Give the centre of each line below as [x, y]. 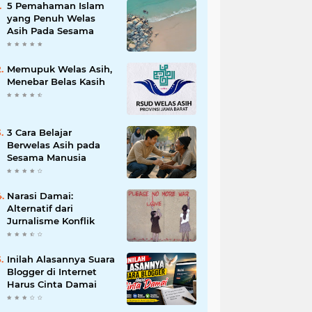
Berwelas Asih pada [54, 145]
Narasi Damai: [40, 196]
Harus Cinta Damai [52, 284]
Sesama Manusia [47, 157]
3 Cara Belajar [39, 132]
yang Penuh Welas [51, 18]
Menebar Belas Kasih [56, 81]
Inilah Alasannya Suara [61, 259]
